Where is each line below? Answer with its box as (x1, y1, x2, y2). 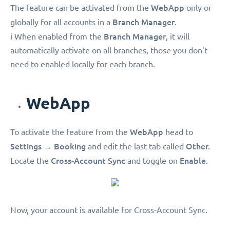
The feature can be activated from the (10, 3, 151, 13)
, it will (166, 32, 189, 42)
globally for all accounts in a (10, 17, 112, 27)
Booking (54, 141, 86, 151)
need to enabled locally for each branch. (10, 60, 155, 69)
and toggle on (125, 156, 180, 166)
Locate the (10, 156, 51, 166)
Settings (10, 141, 42, 151)
